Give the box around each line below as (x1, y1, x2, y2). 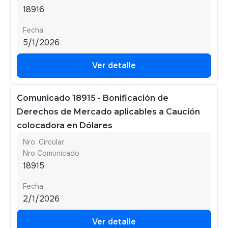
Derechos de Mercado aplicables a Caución (17, 107, 200, 117)
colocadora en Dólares (17, 121, 112, 130)
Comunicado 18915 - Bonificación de (17, 93, 168, 103)
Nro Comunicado (23, 149, 79, 158)
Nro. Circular (23, 137, 64, 147)
